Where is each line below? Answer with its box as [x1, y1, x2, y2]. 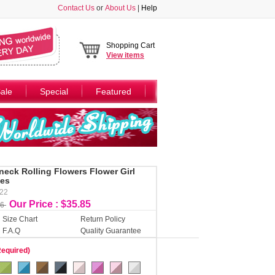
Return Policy [80, 215, 125, 223]
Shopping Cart [106, 41, 155, 50]
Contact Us [58, 4, 95, 12]
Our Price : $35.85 [9, 199, 91, 209]
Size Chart [2, 215, 37, 223]
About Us [105, 4, 136, 12]
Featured [96, 87, 131, 96]
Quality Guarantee [80, 227, 141, 235]
